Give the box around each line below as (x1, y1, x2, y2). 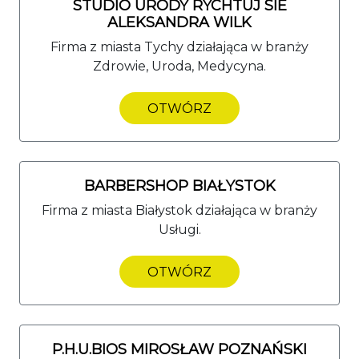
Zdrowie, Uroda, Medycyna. (93, 58, 266, 74)
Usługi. (158, 221, 201, 237)
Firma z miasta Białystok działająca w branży (42, 202, 317, 218)
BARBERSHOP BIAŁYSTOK (83, 176, 276, 195)
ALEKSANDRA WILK (107, 13, 252, 31)
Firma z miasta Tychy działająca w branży (50, 38, 309, 54)
